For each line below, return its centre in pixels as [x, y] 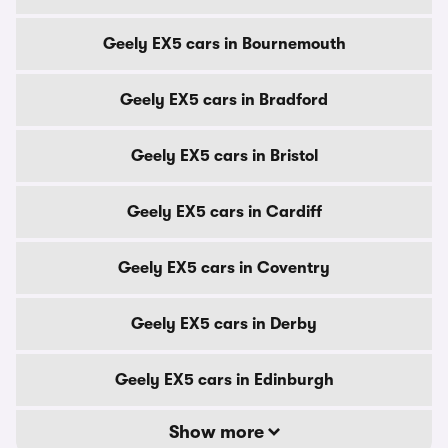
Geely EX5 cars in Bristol [224, 156]
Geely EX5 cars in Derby [224, 324]
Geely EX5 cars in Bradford [224, 100]
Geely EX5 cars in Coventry [224, 268]
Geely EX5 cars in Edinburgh [224, 380]
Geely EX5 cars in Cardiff [224, 212]
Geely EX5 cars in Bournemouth [224, 44]
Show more [218, 432]
